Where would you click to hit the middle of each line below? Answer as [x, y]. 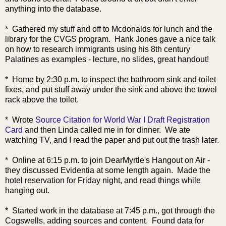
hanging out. [27, 190]
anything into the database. [53, 9]
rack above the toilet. [44, 99]
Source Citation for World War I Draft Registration [123, 120]
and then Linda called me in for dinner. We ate [106, 130]
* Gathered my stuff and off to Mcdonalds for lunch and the [109, 29]
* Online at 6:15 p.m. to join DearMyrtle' [75, 160]
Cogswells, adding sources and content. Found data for [104, 220]
